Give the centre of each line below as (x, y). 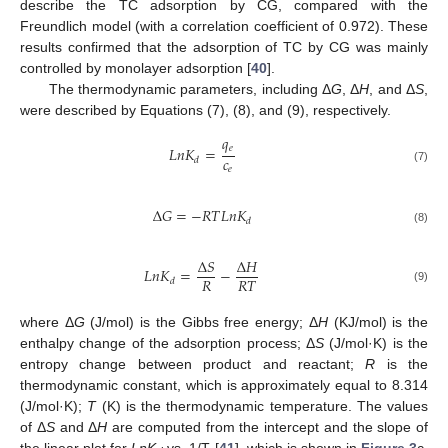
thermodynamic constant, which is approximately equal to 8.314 (224, 384)
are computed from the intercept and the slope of (267, 426)
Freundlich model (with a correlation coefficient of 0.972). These (224, 26)
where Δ (47, 321)
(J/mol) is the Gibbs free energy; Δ (201, 321)
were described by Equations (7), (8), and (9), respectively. (205, 110)
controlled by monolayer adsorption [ (135, 68)
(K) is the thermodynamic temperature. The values (262, 405)
